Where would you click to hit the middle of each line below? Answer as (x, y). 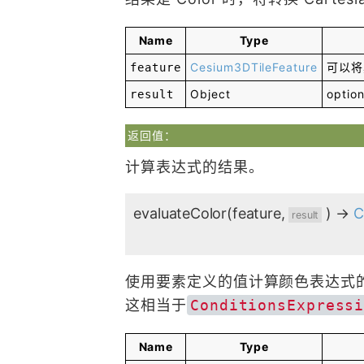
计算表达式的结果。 (195, 167)
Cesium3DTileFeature (254, 67)
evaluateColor (180, 213)
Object (210, 94)
